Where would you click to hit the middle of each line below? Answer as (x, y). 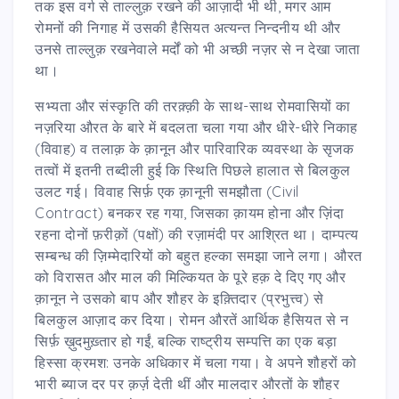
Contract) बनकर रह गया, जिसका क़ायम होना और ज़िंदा (189, 212)
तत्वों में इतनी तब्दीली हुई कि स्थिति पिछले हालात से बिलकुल (193, 170)
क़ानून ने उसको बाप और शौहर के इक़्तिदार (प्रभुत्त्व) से (179, 298)
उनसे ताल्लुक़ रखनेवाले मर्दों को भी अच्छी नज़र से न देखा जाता (198, 49)
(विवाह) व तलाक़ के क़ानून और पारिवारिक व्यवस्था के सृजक (194, 148)
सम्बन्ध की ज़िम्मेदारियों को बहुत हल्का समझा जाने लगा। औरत (199, 255)
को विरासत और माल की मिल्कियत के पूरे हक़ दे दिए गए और (190, 277)
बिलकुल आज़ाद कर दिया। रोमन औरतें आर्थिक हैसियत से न (191, 319)
